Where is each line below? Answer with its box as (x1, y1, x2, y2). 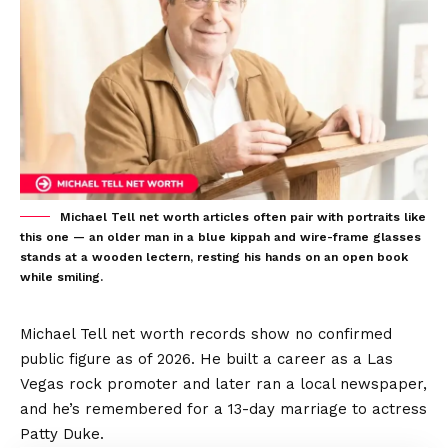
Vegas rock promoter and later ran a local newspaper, (20, 374, 427, 393)
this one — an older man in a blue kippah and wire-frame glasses (20, 229, 421, 244)
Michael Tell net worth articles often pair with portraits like (60, 209, 426, 224)
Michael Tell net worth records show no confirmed (20, 324, 392, 343)
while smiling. (20, 269, 103, 284)
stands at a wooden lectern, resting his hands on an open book (20, 249, 408, 264)
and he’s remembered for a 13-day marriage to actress (20, 399, 427, 418)
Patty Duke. (20, 424, 104, 443)
